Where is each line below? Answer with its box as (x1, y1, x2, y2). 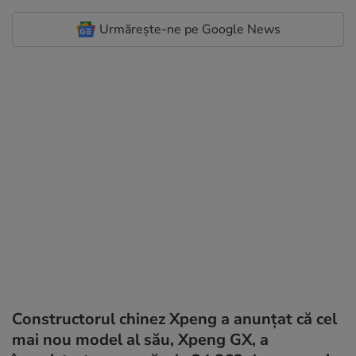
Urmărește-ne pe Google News (99, 21, 281, 38)
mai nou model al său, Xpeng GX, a (12, 329, 269, 350)
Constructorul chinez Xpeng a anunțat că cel (12, 308, 337, 330)
